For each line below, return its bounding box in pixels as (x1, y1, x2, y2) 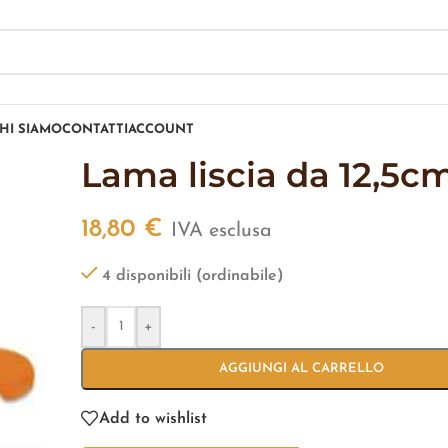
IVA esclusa (171, 221, 273, 241)
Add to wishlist (99, 410, 208, 427)
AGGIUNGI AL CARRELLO (218, 362, 384, 375)
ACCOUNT (128, 123, 194, 136)
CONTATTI (62, 123, 128, 136)
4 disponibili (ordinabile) (102, 268, 285, 284)
